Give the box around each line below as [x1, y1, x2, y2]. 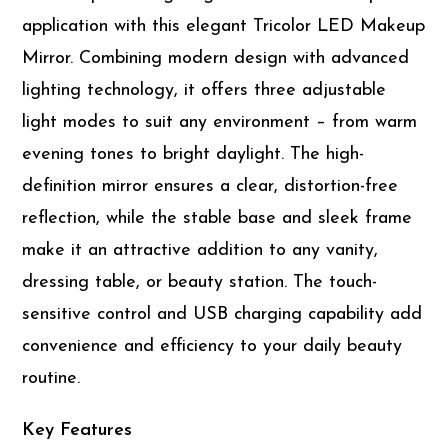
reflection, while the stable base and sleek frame [22, 208, 413, 228]
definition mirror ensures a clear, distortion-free [22, 176, 399, 196]
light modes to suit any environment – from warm [22, 112, 418, 132]
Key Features [22, 420, 133, 440]
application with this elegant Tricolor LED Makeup [22, 16, 426, 36]
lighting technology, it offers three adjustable [22, 80, 387, 100]
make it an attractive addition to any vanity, [22, 240, 379, 260]
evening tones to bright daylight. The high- [22, 144, 365, 164]
